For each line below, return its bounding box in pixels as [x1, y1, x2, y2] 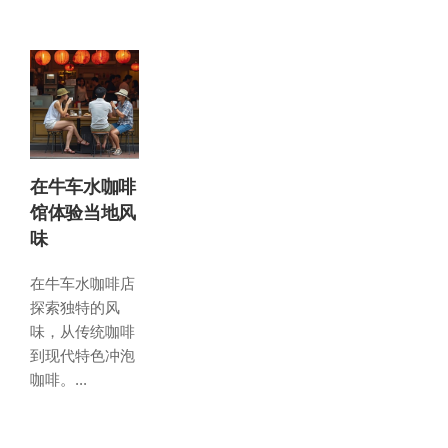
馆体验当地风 [30, 203, 136, 224]
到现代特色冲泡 [30, 347, 135, 365]
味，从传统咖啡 [30, 323, 135, 341]
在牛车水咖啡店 [30, 275, 135, 293]
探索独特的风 [30, 299, 120, 317]
